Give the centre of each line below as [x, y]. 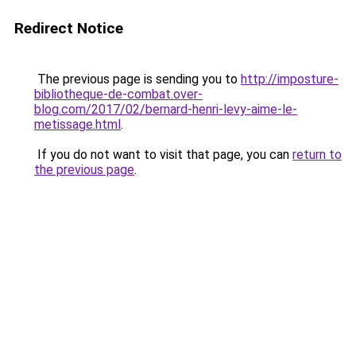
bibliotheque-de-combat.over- [118, 94]
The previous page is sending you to [137, 79]
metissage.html [77, 124]
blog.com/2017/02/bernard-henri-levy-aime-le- [166, 109]
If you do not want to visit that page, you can [163, 155]
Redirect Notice [69, 28]
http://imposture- [290, 79]
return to [317, 155]
